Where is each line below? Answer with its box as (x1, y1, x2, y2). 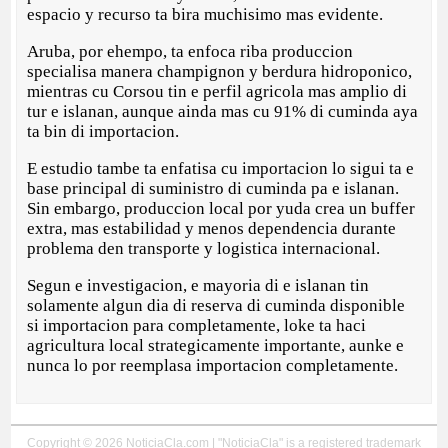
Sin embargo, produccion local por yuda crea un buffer (27, 199, 416, 219)
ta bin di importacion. (27, 122, 180, 142)
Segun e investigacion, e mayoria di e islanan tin (27, 276, 370, 296)
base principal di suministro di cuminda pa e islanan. (27, 179, 400, 199)
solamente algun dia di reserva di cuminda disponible (27, 296, 406, 316)
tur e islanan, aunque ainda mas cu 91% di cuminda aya (27, 102, 419, 122)
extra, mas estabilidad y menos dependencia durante (27, 219, 397, 239)
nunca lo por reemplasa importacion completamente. (27, 356, 403, 376)
